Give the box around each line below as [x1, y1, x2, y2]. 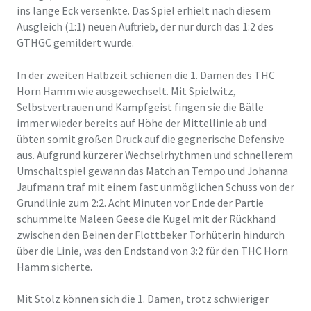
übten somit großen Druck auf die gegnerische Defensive [16, 131, 285, 146]
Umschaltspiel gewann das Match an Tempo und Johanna [16, 163, 288, 178]
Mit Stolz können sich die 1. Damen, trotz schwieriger [16, 292, 269, 306]
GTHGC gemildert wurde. [16, 35, 134, 49]
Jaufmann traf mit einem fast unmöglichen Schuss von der [16, 179, 294, 194]
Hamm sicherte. [16, 259, 92, 274]
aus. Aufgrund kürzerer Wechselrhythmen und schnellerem [16, 147, 293, 162]
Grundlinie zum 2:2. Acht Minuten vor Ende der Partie [16, 195, 264, 210]
